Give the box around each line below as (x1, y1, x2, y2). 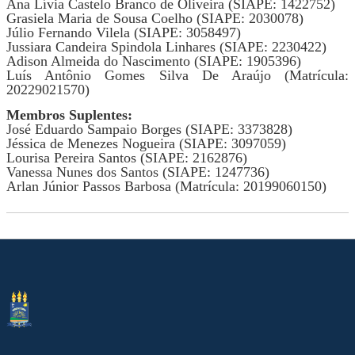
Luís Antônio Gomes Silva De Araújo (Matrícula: (6, 67, 349, 83)
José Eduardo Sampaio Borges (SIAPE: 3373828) (6, 121, 292, 137)
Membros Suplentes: (6, 107, 132, 123)
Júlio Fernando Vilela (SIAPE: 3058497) (6, 25, 241, 40)
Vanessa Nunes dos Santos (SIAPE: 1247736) (6, 164, 269, 180)
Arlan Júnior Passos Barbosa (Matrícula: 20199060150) (6, 178, 326, 194)
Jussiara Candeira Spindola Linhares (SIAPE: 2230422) (6, 39, 326, 55)
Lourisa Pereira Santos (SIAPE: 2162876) (6, 150, 247, 166)
